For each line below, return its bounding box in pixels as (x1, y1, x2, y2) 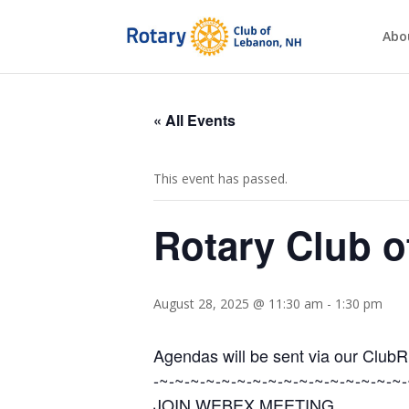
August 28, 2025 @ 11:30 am (153, 295, 323, 312)
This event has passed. (153, 170, 288, 187)
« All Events (153, 110, 236, 131)
